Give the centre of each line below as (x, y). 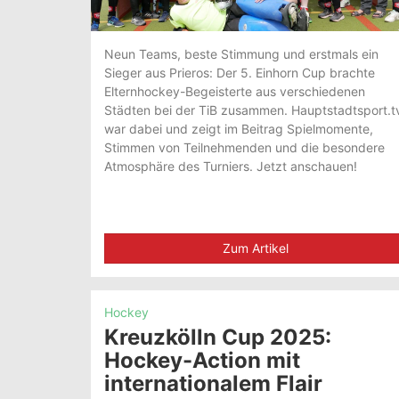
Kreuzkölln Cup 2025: (218, 338)
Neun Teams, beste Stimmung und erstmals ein (241, 54)
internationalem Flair (213, 384)
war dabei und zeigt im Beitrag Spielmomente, (239, 129)
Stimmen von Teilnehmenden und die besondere (244, 148)
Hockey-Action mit (202, 361)
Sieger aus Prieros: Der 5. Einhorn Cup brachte (240, 73)
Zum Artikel (255, 248)
